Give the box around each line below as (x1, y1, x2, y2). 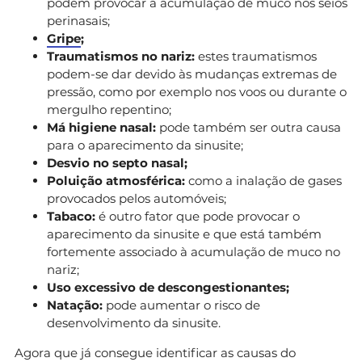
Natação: (47, 297, 103, 313)
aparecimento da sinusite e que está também (47, 225, 322, 242)
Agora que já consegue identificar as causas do (15, 344, 296, 360)
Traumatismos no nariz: (47, 48, 195, 64)
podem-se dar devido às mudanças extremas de (47, 65, 337, 82)
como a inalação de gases (185, 172, 342, 188)
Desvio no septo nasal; (47, 154, 187, 170)
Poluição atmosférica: (47, 172, 185, 188)
